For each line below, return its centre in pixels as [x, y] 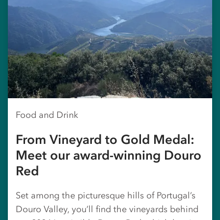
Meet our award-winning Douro [109, 155]
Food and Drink [47, 115]
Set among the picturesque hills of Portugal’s [106, 195]
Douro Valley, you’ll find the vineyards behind [107, 209]
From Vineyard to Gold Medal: [105, 139]
